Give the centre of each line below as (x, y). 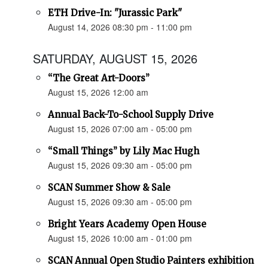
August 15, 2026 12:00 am (98, 92)
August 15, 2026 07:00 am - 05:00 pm (120, 129)
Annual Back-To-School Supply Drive (131, 115)
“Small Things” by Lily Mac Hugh (124, 151)
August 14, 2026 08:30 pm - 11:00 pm (120, 27)
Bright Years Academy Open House (127, 224)
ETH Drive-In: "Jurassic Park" (115, 13)
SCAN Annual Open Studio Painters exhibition (151, 261)
